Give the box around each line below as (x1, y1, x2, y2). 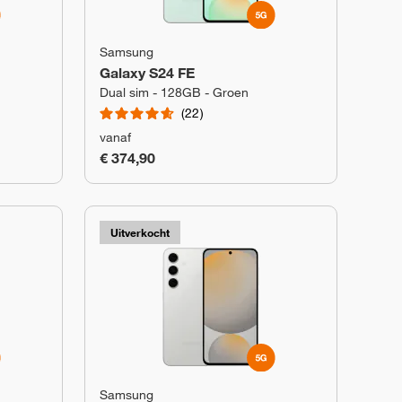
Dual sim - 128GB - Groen (100, 84, 249, 100)
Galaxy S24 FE (100, 64, 195, 82)
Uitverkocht (110, 225, 170, 240)
